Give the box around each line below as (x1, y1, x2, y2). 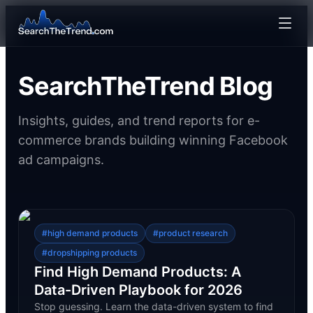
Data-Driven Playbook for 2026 (34, 282, 242, 298)
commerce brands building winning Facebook (17, 133, 288, 147)
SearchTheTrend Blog (17, 71, 273, 101)
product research (158, 228, 228, 238)
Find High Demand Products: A (34, 263, 241, 280)
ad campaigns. (17, 152, 104, 167)
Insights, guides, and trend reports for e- (17, 113, 260, 128)
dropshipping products (47, 247, 137, 258)
